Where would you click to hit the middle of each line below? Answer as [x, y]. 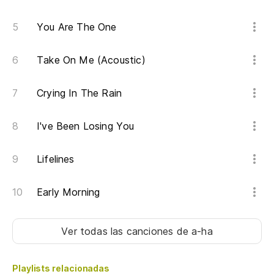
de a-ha [194, 231]
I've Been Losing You [86, 126]
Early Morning [68, 192]
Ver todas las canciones [119, 231]
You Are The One [77, 27]
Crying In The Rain [80, 93]
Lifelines [56, 159]
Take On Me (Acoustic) [91, 60]
